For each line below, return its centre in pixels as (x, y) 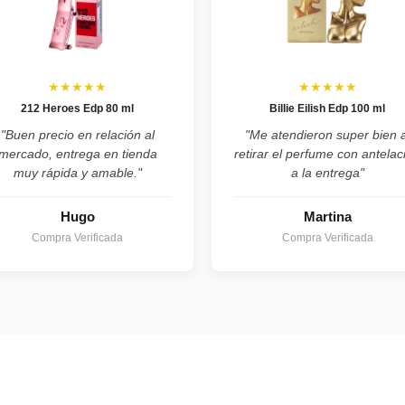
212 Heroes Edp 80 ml (78, 109)
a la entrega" (327, 173)
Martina (327, 217)
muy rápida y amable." (77, 173)
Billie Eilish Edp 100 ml (328, 109)
